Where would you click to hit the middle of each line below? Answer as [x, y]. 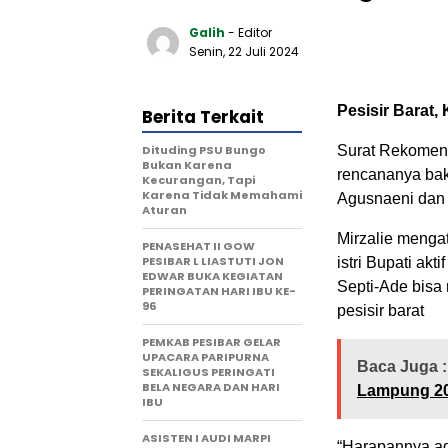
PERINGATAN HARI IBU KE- [219, 291]
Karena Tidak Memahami [222, 195]
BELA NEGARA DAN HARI [211, 387]
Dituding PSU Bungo [204, 150]
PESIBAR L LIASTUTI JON [213, 261]
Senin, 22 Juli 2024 [244, 51]
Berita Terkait [203, 117]
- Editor [250, 32]
